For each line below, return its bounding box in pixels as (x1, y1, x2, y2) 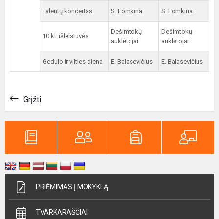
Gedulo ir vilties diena (43, 58, 103, 65)
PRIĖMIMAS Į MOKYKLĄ (36, 183, 108, 191)
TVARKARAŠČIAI (36, 208, 88, 216)
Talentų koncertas (43, 7, 92, 15)
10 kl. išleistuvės (43, 32, 88, 40)
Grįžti (23, 95, 41, 104)
